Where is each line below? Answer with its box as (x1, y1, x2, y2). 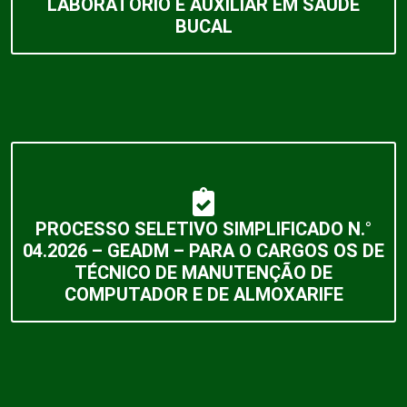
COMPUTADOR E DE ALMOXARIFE (64, 283, 343, 305)
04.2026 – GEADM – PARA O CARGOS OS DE (23, 239, 384, 262)
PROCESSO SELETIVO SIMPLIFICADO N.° (35, 217, 372, 240)
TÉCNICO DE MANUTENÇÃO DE (74, 261, 333, 283)
